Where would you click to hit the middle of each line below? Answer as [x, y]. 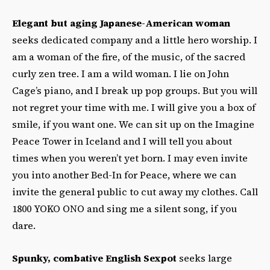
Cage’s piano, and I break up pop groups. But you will [135, 90]
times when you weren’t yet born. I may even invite [130, 158]
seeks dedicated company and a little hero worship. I [135, 39]
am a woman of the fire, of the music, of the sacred [129, 56]
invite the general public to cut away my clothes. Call [135, 191]
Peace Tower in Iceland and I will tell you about [122, 141]
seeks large [204, 258]
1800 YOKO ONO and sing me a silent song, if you [124, 208]
